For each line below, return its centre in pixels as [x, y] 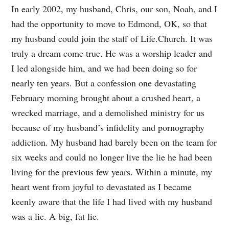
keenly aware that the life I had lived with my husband [112, 201]
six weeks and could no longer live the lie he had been [112, 157]
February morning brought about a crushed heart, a [106, 97]
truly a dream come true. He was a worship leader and [112, 53]
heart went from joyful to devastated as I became [102, 186]
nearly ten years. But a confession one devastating [104, 83]
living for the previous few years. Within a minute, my [112, 171]
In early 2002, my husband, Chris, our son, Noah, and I [114, 8]
